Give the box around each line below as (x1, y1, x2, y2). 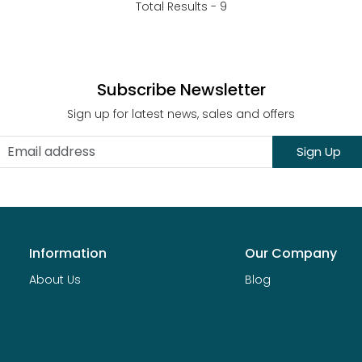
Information (29, 244, 107, 263)
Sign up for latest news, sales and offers (67, 106, 295, 123)
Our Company (244, 244, 337, 263)
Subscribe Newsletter (96, 78, 266, 102)
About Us (29, 271, 81, 288)
